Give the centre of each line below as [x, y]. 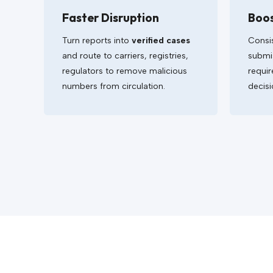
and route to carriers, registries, [125, 56]
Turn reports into [97, 41]
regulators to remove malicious [125, 71]
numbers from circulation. [114, 86]
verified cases [161, 41]
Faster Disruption [111, 18]
